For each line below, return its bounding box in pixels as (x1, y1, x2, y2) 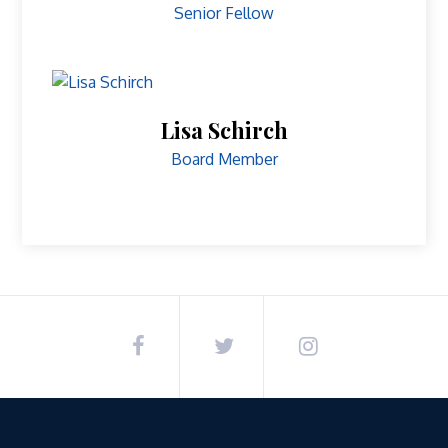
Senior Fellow (174, 2, 274, 23)
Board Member (170, 149, 278, 170)
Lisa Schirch (160, 115, 288, 146)
